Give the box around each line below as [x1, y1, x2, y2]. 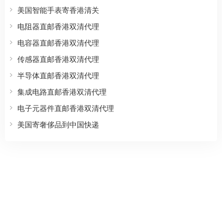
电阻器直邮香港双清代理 [17, 20, 99, 31]
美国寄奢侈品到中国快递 [17, 118, 99, 129]
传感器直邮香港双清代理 [17, 53, 99, 64]
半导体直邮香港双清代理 [17, 69, 99, 80]
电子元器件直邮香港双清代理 [17, 102, 114, 113]
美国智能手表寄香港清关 [17, 4, 99, 15]
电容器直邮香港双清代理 [17, 37, 99, 48]
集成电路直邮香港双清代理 [17, 86, 107, 97]
